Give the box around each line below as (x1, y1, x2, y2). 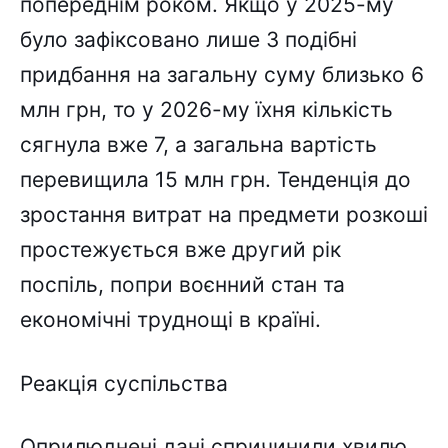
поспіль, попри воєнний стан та (20, 272, 345, 298)
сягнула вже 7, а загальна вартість (20, 132, 377, 158)
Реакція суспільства (20, 370, 228, 396)
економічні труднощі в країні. (20, 307, 321, 333)
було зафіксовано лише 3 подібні (20, 27, 357, 53)
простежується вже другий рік (20, 237, 341, 263)
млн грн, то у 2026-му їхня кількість (20, 97, 393, 123)
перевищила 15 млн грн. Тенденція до (20, 167, 411, 193)
